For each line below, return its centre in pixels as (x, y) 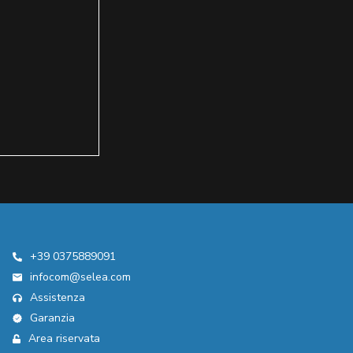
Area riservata (64, 339)
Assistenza (58, 298)
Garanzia (52, 318)
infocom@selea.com (80, 277)
